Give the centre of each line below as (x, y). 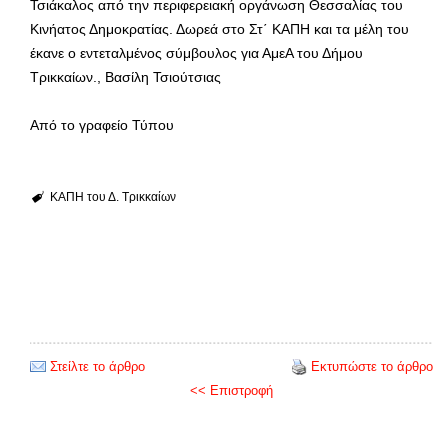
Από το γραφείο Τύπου (102, 124)
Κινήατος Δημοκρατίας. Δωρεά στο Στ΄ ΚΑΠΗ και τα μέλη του (219, 28)
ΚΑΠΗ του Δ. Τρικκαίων (112, 196)
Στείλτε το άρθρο (97, 366)
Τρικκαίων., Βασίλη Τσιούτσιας (125, 76)
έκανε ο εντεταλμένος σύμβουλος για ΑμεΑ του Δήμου (196, 52)
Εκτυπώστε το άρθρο (372, 366)
